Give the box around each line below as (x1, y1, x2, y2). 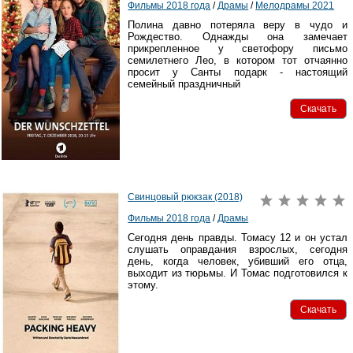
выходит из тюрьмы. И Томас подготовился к (128, 267, 347, 280)
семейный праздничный (128, 78, 241, 91)
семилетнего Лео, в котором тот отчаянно (128, 54, 347, 67)
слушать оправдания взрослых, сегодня (128, 243, 347, 256)
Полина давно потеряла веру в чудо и (128, 19, 347, 32)
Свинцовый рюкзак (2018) (128, 191, 243, 203)
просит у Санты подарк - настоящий (128, 66, 347, 79)
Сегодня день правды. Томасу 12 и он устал (128, 232, 347, 244)
